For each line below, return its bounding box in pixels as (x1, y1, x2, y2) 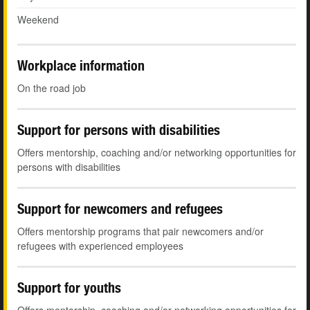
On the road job (17, 81, 86, 95)
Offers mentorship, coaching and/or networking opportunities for (17, 145, 296, 160)
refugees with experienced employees (17, 239, 183, 253)
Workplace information (17, 57, 145, 74)
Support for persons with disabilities (17, 122, 220, 138)
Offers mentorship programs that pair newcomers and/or (17, 224, 264, 239)
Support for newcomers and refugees (17, 201, 223, 217)
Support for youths (17, 280, 121, 296)
